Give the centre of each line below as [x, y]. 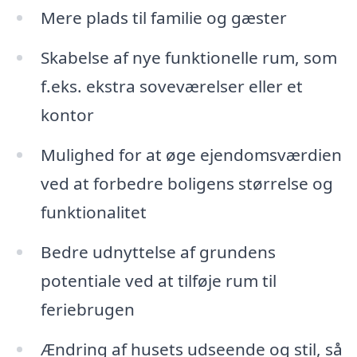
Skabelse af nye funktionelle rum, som [188, 58]
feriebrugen [87, 309]
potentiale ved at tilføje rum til [158, 280]
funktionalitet [93, 212]
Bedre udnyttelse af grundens [158, 251]
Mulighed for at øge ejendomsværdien [191, 155]
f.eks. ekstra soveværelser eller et [171, 86]
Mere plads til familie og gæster [163, 18]
